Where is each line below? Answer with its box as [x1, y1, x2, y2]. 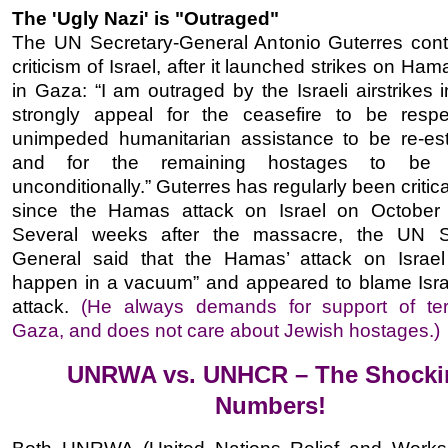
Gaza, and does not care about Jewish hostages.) [12, 320, 440, 342]
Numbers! [214, 392, 326, 420]
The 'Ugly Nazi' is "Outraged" [12, 8, 279, 30]
